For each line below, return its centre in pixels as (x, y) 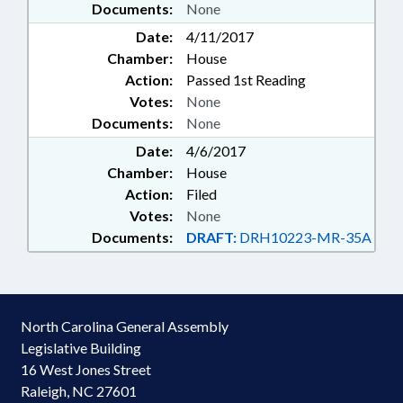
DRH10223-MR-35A (304, 237)
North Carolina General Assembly (125, 326)
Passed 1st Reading (246, 80)
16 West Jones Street (86, 369)
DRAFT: (211, 237)
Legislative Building (81, 348)
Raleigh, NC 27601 (79, 391)
